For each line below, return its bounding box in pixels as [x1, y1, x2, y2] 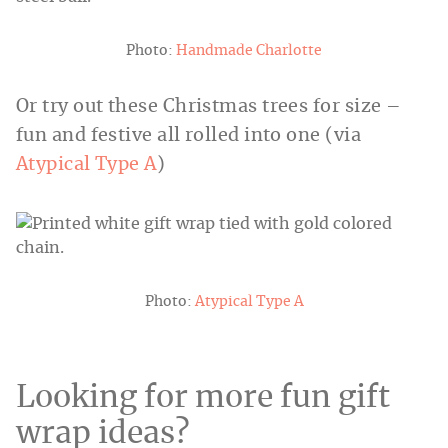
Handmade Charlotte [176, 44, 322, 59]
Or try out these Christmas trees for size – [16, 98, 402, 117]
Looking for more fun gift [16, 383, 390, 414]
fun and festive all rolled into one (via [16, 127, 362, 146]
